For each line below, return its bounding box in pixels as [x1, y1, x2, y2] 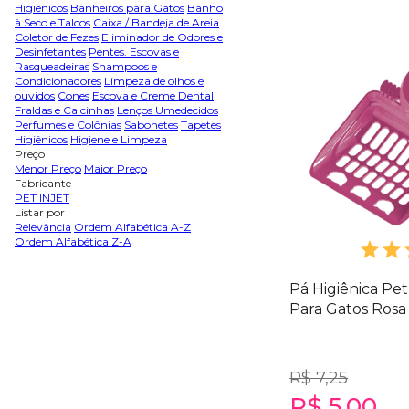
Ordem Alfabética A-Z [74, 220, 191, 234]
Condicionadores [15, 74, 101, 88]
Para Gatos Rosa [289, 300, 407, 318]
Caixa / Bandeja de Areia [93, 16, 219, 29]
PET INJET [15, 191, 69, 204]
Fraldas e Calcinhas [15, 103, 114, 117]
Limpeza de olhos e [104, 74, 204, 88]
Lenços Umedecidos [117, 103, 218, 117]
